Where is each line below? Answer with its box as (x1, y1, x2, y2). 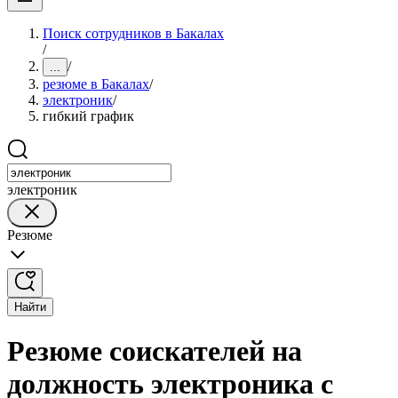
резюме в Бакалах (43, 76, 149, 92)
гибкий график (43, 108, 134, 123)
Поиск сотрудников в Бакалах (43, 26, 224, 41)
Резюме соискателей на (7, 335, 302, 368)
